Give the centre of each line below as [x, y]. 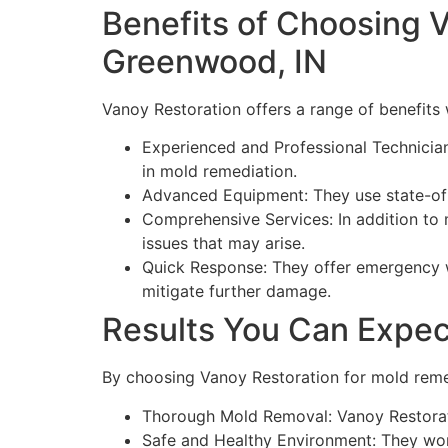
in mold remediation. [219, 171]
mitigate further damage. [236, 291]
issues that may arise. [223, 243]
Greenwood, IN [214, 61]
